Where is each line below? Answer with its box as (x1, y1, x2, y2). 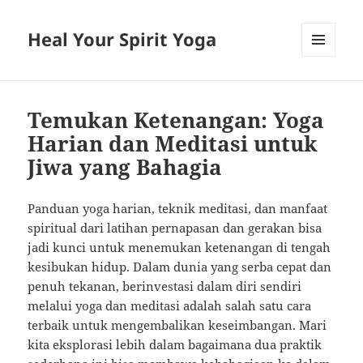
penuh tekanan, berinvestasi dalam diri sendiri (28, 278, 302, 295)
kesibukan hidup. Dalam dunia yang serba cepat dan (28, 258, 332, 275)
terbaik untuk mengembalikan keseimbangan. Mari (28, 317, 327, 334)
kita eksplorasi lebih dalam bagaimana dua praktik (28, 336, 322, 353)
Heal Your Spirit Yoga (28, 27, 217, 52)
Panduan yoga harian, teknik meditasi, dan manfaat (28, 200, 328, 217)
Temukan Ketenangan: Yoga (28, 105, 325, 135)
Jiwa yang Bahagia (28, 152, 223, 182)
